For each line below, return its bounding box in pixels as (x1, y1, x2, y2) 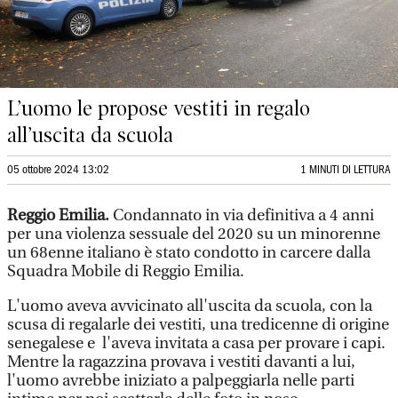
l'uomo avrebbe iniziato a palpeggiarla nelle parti (7, 371, 354, 390)
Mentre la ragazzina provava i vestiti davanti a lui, (7, 353, 355, 371)
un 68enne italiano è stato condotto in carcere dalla (7, 243, 370, 262)
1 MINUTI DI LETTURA (300, 165, 391, 175)
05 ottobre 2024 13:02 (7, 165, 109, 175)
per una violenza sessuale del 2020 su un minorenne (7, 225, 380, 243)
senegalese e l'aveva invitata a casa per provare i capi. (7, 334, 386, 353)
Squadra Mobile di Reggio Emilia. (7, 262, 244, 281)
